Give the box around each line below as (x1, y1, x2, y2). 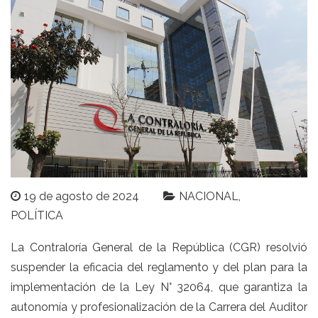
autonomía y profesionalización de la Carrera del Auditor (11, 300, 307, 314)
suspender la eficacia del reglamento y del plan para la (11, 261, 307, 275)
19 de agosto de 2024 (24, 190, 139, 204)
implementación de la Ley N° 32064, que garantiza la (11, 280, 307, 295)
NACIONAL (179, 190, 238, 204)
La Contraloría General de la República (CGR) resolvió (11, 241, 307, 255)
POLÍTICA (11, 209, 63, 223)
